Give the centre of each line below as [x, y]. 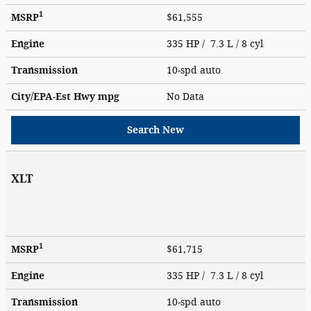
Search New [155, 130]
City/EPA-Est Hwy [54, 96]
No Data [188, 96]
